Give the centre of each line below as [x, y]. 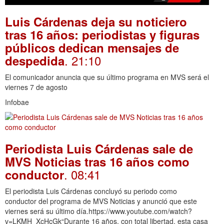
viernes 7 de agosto [36, 87]
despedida [35, 61]
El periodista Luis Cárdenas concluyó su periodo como [91, 191]
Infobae [17, 102]
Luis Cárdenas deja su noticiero [96, 22]
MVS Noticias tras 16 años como [97, 162]
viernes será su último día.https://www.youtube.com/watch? [98, 211]
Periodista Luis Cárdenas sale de [99, 149]
